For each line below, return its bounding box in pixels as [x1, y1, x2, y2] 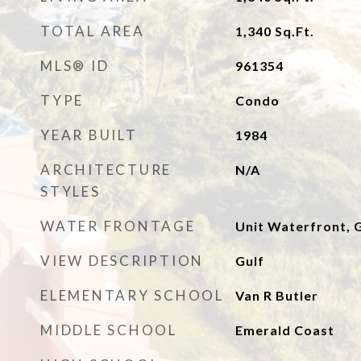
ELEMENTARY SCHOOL [40, 287, 224, 304]
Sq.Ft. [274, 23, 314, 39]
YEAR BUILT [40, 127, 138, 143]
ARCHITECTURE [40, 161, 172, 178]
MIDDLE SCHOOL [40, 322, 177, 338]
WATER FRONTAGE [40, 218, 196, 234]
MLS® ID [40, 57, 110, 74]
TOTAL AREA [40, 23, 145, 39]
